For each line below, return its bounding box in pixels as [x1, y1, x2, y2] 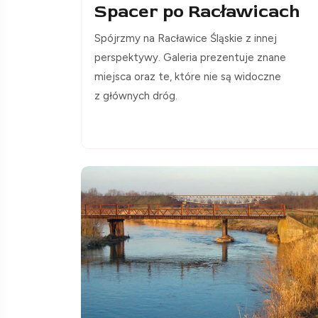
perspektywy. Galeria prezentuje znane [94, 50, 286, 64]
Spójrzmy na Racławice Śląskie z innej [94, 31, 277, 45]
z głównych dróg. [94, 89, 177, 102]
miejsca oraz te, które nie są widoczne [94, 70, 281, 83]
